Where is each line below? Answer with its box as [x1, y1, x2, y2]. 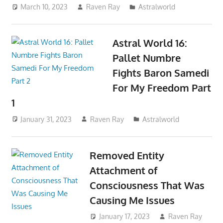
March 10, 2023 [20, 2, 68, 11]
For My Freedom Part [112, 81, 212, 94]
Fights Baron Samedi [112, 66, 210, 79]
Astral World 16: [112, 36, 188, 49]
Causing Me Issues [90, 193, 175, 207]
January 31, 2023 [20, 114, 72, 123]
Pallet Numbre [112, 51, 181, 64]
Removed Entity [90, 148, 164, 162]
